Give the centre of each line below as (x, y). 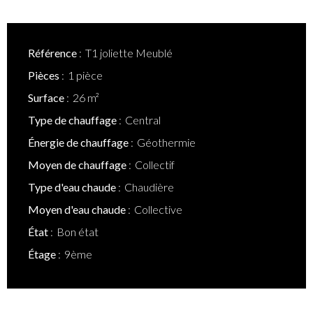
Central (143, 120)
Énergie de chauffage (79, 142)
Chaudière (149, 187)
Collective (158, 209)
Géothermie (166, 142)
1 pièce (85, 75)
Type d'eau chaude (73, 187)
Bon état (78, 232)
